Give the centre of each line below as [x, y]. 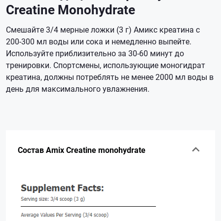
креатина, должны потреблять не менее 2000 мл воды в [110, 76]
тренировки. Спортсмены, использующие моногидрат [106, 65]
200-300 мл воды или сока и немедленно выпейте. [99, 41]
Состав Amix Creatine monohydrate [82, 149]
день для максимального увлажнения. [78, 88]
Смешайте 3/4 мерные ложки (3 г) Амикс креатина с [103, 29]
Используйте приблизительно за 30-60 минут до [95, 53]
